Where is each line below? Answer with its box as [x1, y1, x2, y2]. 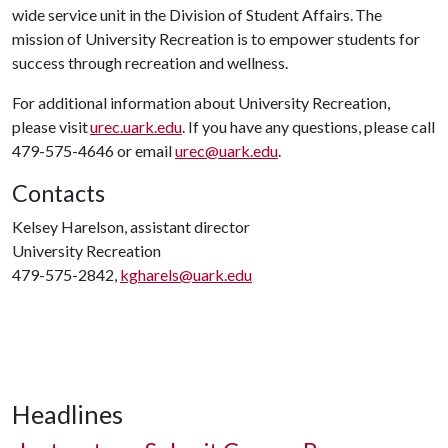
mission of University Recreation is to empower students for [12, 29, 420, 48]
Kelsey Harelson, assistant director [12, 217, 250, 236]
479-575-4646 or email [12, 141, 175, 160]
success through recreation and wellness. [12, 53, 290, 72]
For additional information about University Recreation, [12, 93, 390, 112]
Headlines [12, 399, 123, 429]
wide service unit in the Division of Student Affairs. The [12, 5, 382, 24]
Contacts [12, 179, 105, 207]
